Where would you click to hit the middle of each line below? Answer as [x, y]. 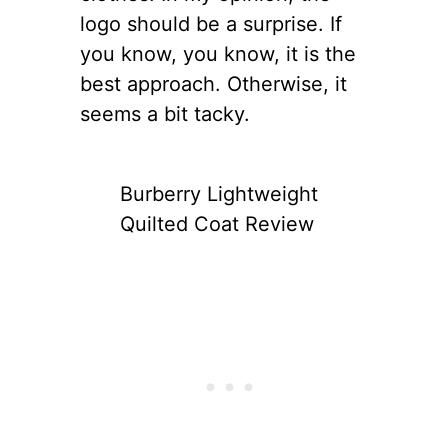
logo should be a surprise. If [211, 23]
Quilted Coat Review [217, 223]
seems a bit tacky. [165, 113]
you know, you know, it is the [218, 53]
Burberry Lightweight [219, 193]
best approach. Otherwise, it [213, 83]
